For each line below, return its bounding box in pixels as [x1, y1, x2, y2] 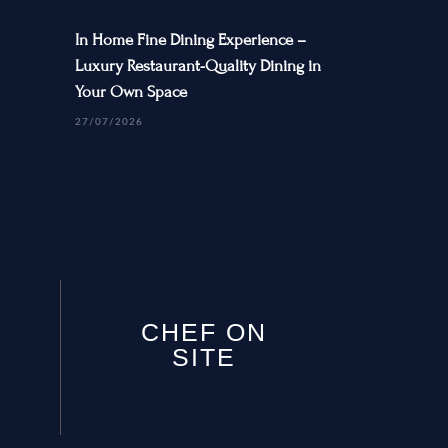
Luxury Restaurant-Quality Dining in [75, 56, 322, 76]
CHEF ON [140, 318, 267, 346]
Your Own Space [75, 82, 188, 102]
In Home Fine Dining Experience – [75, 30, 307, 50]
